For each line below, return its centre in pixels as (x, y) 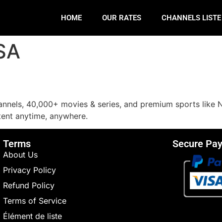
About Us (20, 155)
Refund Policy (29, 186)
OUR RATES (122, 18)
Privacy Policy (29, 170)
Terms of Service (35, 201)
